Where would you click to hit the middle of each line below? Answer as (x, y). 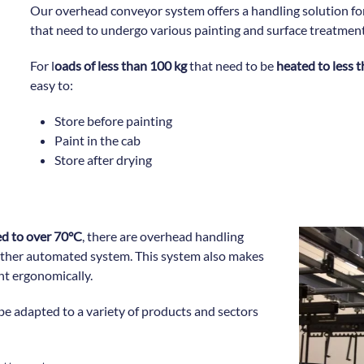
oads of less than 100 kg (121, 65)
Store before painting (114, 121)
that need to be (231, 65)
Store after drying (104, 160)
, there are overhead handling (163, 236)
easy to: (52, 85)
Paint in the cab (98, 140)
